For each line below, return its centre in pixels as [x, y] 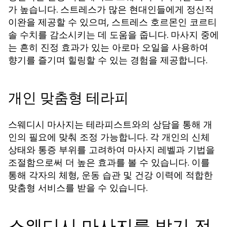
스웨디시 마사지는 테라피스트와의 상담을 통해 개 [110, 124]
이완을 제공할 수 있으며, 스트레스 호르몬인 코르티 [112, 22]
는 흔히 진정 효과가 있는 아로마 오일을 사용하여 [108, 47]
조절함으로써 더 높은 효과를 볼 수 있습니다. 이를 [109, 162]
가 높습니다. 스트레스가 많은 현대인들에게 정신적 [111, 9]
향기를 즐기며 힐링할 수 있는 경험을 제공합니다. [108, 60]
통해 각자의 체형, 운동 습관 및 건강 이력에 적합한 [110, 175]
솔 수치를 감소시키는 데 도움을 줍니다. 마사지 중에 [113, 35]
